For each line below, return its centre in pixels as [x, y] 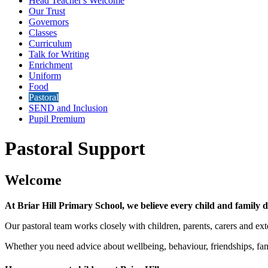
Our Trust [47, 11]
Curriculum [50, 44]
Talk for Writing [59, 54]
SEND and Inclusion [68, 108]
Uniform [45, 76]
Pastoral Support [75, 148]
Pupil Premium [57, 119]
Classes [43, 33]
